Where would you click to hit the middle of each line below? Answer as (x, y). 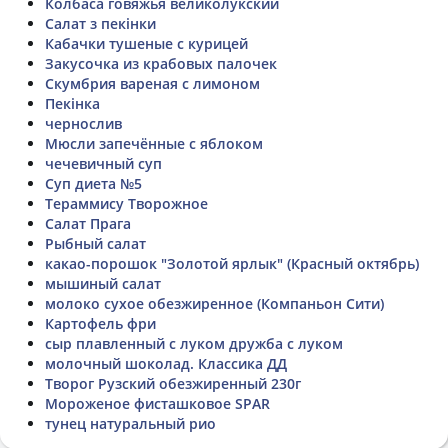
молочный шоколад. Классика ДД (166, 363)
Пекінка (72, 103)
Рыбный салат (95, 243)
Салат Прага (88, 223)
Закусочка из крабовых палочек (161, 63)
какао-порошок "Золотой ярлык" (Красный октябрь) (232, 263)
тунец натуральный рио (130, 423)
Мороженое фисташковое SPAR (157, 403)
